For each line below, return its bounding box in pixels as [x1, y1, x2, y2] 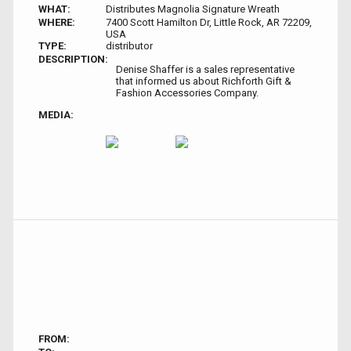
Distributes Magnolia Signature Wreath [105, 2, 280, 15]
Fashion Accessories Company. [116, 86, 259, 99]
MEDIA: [38, 108, 74, 121]
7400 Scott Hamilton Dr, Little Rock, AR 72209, [105, 16, 312, 28]
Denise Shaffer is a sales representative [116, 63, 295, 75]
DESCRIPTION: [38, 52, 108, 65]
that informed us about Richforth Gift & [116, 74, 291, 87]
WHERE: [38, 16, 75, 28]
